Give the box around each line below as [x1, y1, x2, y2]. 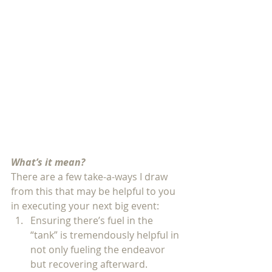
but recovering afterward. [30, 257, 150, 271]
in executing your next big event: [11, 199, 161, 212]
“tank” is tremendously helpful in [30, 228, 182, 242]
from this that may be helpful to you [11, 185, 178, 198]
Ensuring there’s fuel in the [30, 214, 155, 227]
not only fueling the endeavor [30, 243, 168, 256]
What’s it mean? [11, 155, 85, 169]
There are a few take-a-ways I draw [11, 170, 170, 183]
